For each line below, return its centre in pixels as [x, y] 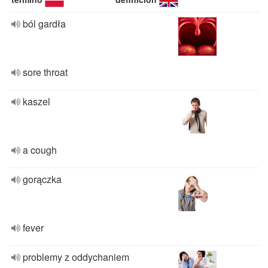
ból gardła [44, 24]
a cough [40, 150]
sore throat [45, 72]
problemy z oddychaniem [76, 257]
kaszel [36, 101]
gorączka [42, 179]
